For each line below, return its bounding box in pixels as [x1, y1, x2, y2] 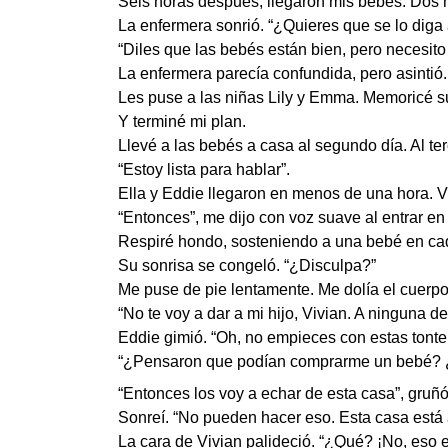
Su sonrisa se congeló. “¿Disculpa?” [118, 257, 376, 274]
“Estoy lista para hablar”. [118, 161, 290, 178]
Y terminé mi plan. [118, 113, 246, 130]
